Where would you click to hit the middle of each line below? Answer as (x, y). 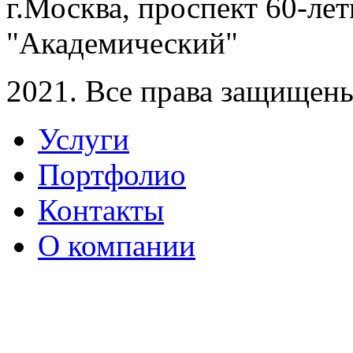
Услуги (84, 139)
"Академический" (122, 43)
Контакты (101, 210)
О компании (117, 245)
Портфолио (112, 174)
